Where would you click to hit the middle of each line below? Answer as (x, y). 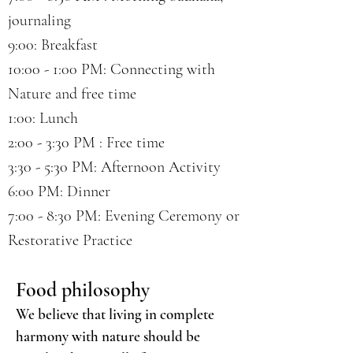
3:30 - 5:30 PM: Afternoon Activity (114, 167)
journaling (39, 20)
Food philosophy (83, 290)
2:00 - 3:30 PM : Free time (86, 143)
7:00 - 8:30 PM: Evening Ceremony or (124, 216)
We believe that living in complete (115, 314)
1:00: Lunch (43, 118)
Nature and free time (72, 94)
